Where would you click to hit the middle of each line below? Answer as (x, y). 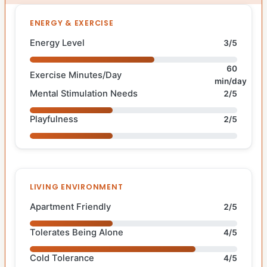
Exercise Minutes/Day (76, 75)
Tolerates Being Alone (77, 233)
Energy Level (57, 43)
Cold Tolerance (62, 258)
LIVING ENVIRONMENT (77, 187)
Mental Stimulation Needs (84, 94)
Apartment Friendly (70, 207)
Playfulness (54, 119)
